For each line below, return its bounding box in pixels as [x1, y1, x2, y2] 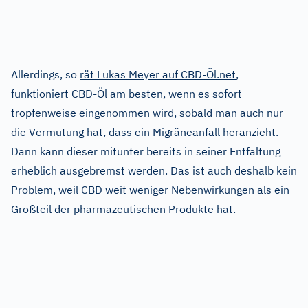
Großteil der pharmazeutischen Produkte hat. [11, 202, 236, 217]
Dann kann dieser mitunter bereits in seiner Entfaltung [11, 144, 280, 159]
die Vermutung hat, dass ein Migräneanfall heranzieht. [11, 125, 278, 140]
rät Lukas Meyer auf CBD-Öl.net [80, 67, 236, 82]
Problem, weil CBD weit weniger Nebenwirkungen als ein [11, 183, 289, 197]
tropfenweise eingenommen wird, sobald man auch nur [11, 106, 283, 120]
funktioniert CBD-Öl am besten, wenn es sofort [11, 87, 242, 101]
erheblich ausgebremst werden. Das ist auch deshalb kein [11, 164, 297, 178]
